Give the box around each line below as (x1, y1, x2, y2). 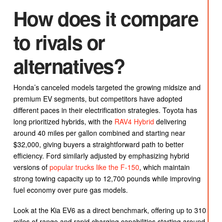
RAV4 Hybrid (114, 116, 154, 126)
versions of (13, 162, 50, 172)
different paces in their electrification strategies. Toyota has (13, 105, 197, 115)
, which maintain (139, 162, 190, 172)
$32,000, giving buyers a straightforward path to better (13, 139, 184, 149)
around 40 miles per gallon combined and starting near (13, 127, 185, 138)
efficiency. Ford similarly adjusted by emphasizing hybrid (13, 150, 189, 161)
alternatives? (13, 51, 125, 80)
